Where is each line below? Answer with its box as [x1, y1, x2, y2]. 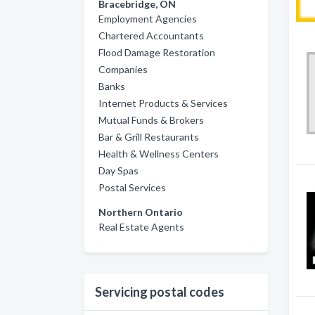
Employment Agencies [98, 13, 197, 25]
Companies [98, 63, 148, 75]
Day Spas [98, 165, 139, 176]
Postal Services [98, 181, 166, 193]
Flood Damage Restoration [98, 46, 215, 58]
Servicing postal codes [95, 284, 224, 300]
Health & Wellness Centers [98, 148, 219, 160]
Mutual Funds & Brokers [98, 114, 204, 126]
